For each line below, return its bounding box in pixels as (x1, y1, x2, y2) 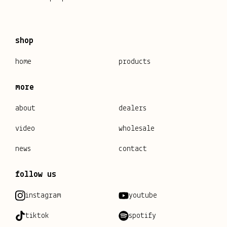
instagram (25, 192, 61, 200)
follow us (15, 170, 56, 179)
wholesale (119, 125, 155, 133)
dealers (119, 104, 146, 113)
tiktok (25, 212, 49, 220)
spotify (129, 212, 156, 220)
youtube (129, 192, 157, 200)
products (119, 58, 150, 66)
